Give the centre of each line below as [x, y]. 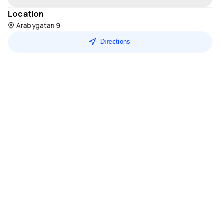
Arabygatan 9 [39, 25]
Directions [115, 42]
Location [26, 14]
